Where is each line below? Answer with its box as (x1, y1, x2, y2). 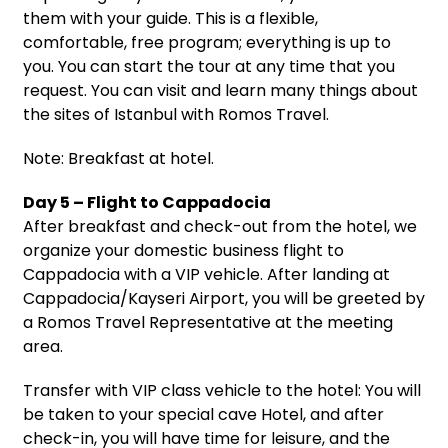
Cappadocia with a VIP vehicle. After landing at (23, 262, 390, 286)
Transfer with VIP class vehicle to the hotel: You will (23, 378, 421, 402)
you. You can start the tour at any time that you (23, 54, 395, 78)
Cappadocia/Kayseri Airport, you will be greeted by (23, 286, 425, 310)
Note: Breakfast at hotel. (23, 146, 214, 170)
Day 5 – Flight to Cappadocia (23, 190, 271, 214)
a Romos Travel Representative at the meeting (23, 310, 393, 334)
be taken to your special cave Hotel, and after (23, 402, 384, 426)
